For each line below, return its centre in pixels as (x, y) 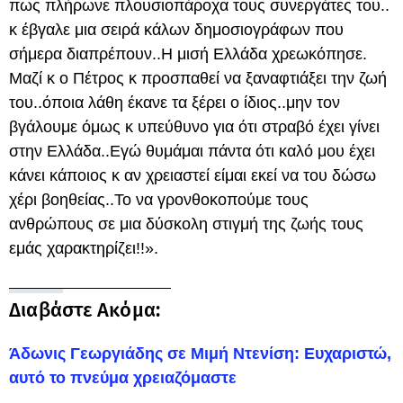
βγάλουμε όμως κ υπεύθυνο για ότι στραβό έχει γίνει (194, 127)
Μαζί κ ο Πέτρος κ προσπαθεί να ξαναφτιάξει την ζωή (198, 78)
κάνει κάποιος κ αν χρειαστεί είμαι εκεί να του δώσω (193, 175)
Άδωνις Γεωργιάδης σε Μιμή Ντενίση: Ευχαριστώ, (200, 354)
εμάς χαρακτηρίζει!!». (84, 248)
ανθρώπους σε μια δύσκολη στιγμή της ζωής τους (186, 224)
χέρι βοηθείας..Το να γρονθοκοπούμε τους (159, 200)
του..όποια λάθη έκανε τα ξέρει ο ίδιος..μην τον (175, 103)
